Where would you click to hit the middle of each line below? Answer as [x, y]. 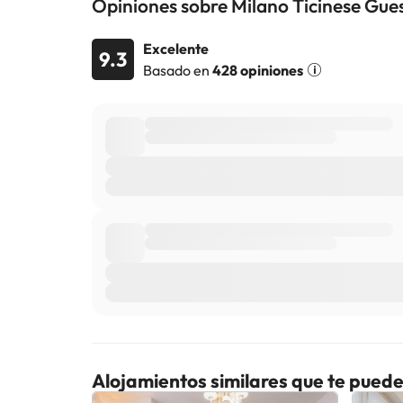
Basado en [178, 70]
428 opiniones [258, 70]
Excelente [176, 49]
